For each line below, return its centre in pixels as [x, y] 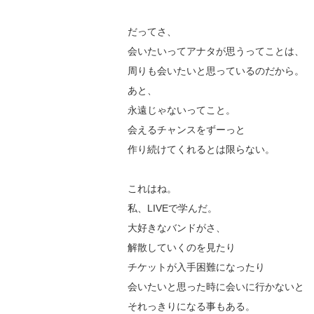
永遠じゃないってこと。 [182, 110]
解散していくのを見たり [182, 248]
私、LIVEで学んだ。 [172, 209]
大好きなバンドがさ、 [177, 228]
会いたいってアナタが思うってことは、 [216, 52]
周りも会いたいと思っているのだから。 [216, 71]
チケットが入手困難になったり [196, 267]
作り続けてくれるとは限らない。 [201, 150]
